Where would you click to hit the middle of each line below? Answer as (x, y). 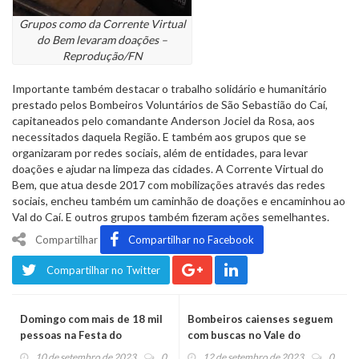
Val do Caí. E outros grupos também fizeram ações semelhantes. (171, 216)
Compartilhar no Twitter (103, 270)
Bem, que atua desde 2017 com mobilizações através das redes (169, 184)
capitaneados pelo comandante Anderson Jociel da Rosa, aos (163, 120)
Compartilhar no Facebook (191, 239)
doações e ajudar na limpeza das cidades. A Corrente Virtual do (168, 168)
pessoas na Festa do (71, 335)
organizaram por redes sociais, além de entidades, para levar (160, 152)
